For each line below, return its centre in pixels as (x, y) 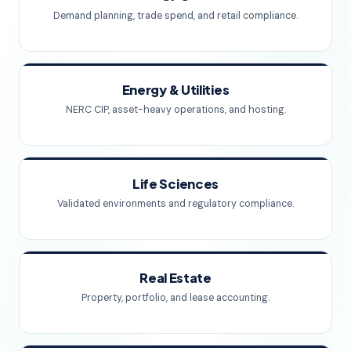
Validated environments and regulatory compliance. (175, 203)
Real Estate (175, 277)
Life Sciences (175, 183)
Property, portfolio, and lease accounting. (175, 297)
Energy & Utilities (175, 89)
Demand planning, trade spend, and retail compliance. (175, 15)
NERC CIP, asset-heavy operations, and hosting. (175, 109)
